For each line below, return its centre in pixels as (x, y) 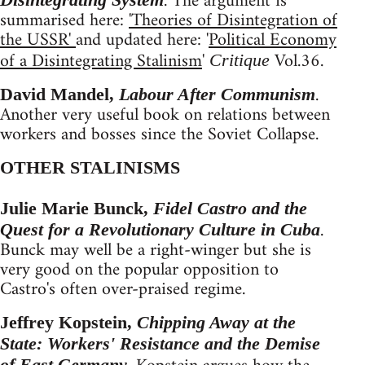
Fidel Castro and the (230, 208)
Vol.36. (297, 61)
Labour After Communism (217, 94)
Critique (240, 59)
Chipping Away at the (216, 322)
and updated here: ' (142, 40)
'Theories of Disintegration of (233, 20)
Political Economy (273, 40)
